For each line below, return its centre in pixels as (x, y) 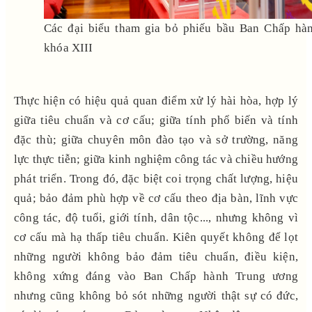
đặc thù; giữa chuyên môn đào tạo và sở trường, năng (156, 139)
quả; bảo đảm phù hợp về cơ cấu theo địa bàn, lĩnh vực (156, 198)
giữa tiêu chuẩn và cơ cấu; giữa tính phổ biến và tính (156, 120)
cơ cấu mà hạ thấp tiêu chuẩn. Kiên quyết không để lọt (156, 237)
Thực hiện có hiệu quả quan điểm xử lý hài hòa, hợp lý (156, 100)
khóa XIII (69, 47)
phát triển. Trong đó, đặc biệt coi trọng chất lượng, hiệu (156, 178)
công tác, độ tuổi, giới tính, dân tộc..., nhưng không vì (156, 217)
